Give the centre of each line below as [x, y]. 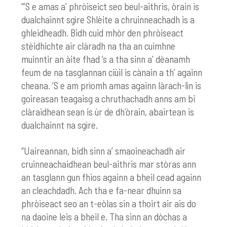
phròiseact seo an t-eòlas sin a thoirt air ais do [109, 204]
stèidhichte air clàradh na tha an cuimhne [99, 46]
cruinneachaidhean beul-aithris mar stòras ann [109, 164]
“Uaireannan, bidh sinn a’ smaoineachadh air [104, 151]
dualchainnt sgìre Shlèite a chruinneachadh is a [108, 20]
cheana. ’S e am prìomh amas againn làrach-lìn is [111, 86]
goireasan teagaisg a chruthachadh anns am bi [108, 99]
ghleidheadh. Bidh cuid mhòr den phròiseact [103, 33]
